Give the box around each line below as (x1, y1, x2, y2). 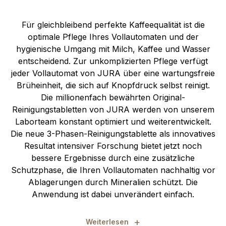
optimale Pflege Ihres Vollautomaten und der (27, 32, 199, 42)
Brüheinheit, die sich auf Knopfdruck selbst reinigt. (16, 80, 210, 91)
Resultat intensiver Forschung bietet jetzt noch (24, 141, 202, 151)
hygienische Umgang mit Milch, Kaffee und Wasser (16, 44, 210, 54)
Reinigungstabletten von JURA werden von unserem (12, 104, 214, 115)
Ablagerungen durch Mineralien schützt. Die (28, 177, 198, 188)
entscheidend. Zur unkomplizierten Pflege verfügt (18, 56, 208, 67)
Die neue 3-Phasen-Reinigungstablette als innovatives (11, 129, 215, 139)
